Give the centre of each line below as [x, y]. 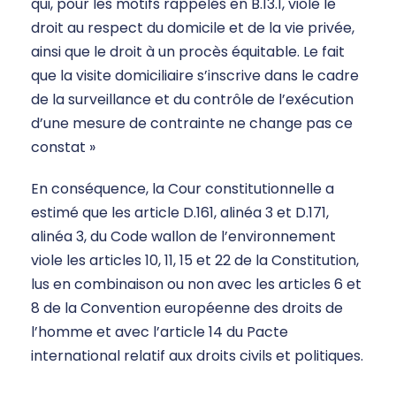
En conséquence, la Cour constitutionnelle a [183, 188]
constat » [63, 147]
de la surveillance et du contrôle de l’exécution [192, 99]
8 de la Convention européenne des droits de [187, 308]
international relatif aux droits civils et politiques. [197, 355]
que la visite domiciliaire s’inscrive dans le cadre [195, 75]
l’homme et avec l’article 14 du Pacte [160, 331]
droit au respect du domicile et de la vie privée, [193, 27]
